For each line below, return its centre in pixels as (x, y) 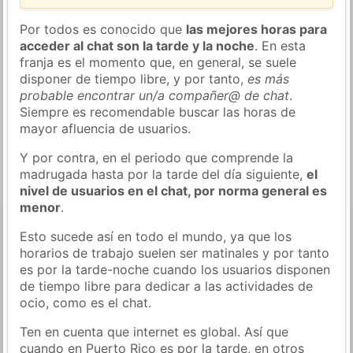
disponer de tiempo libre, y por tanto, (134, 78)
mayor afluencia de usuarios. (106, 128)
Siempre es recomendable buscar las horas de (158, 111)
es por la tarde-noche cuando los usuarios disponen (175, 269)
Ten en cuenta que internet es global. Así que (154, 331)
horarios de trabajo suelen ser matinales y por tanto (175, 253)
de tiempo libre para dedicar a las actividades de (167, 286)
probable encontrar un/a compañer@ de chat (155, 95)
